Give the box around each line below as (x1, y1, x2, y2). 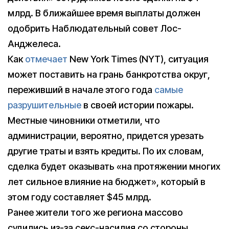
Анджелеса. (8, 38, 61, 50)
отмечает (25, 54, 67, 65)
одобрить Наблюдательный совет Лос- (8, 23, 181, 34)
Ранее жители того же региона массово (8, 207, 183, 218)
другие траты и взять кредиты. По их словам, (8, 146, 204, 157)
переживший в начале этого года (8, 84, 154, 96)
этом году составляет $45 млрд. (8, 192, 151, 203)
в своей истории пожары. (81, 100, 194, 111)
